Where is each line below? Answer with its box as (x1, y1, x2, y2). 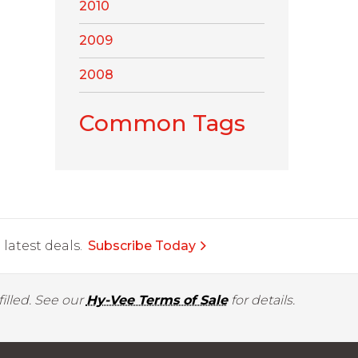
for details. (227, 292, 295, 308)
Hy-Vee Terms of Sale (86, 292, 228, 308)
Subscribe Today (88, 238, 196, 253)
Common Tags (78, 109, 245, 137)
